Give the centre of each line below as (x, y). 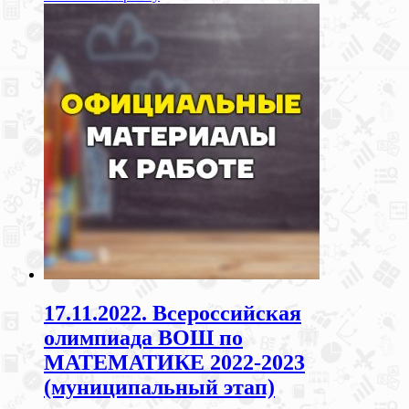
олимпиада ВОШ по (143, 338)
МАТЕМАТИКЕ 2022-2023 (174, 363)
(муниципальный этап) (159, 388)
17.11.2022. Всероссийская (173, 314)
